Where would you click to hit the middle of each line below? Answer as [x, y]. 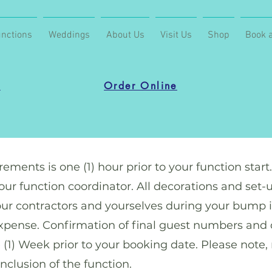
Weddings [69, 35]
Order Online [141, 86]
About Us [125, 35]
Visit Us [176, 35]
